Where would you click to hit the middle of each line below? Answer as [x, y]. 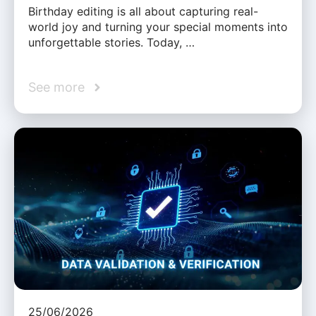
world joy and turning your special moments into [158, 27]
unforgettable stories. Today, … [111, 43]
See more [56, 87]
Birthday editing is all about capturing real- [143, 12]
